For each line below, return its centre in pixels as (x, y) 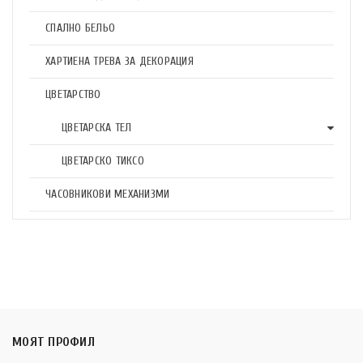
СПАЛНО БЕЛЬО (80, 28)
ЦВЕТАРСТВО (73, 94)
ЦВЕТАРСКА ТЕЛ (97, 128)
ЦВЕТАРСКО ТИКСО (103, 161)
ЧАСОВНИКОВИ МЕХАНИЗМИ (108, 194)
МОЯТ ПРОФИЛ (53, 342)
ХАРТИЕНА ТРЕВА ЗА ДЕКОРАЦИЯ (120, 61)
